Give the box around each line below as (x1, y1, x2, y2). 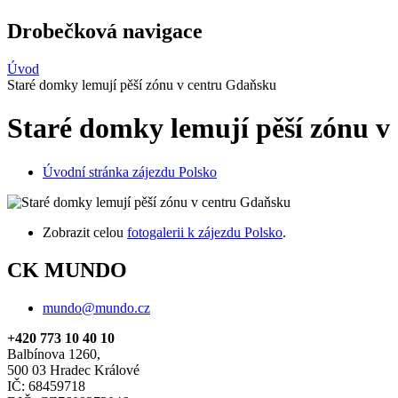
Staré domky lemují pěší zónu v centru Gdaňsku (7, 76, 276, 92)
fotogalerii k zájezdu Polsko (127, 224, 283, 240)
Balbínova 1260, (7, 346, 100, 362)
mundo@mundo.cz (43, 299, 150, 315)
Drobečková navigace (7, 19, 203, 43)
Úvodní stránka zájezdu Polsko (43, 163, 217, 179)
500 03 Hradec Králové (7, 362, 139, 378)
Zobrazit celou (43, 224, 127, 240)
